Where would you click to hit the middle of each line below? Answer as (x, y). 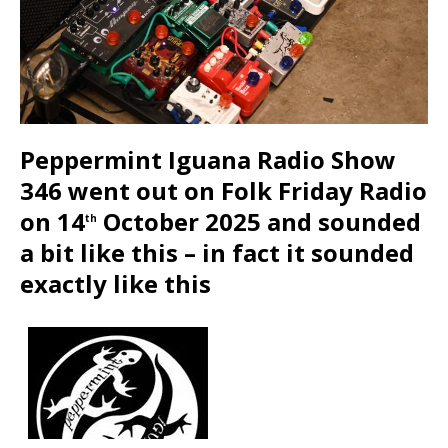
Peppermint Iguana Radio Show (208, 160)
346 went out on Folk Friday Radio (223, 191)
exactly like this (115, 284)
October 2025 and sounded (259, 222)
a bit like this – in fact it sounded (217, 253)
